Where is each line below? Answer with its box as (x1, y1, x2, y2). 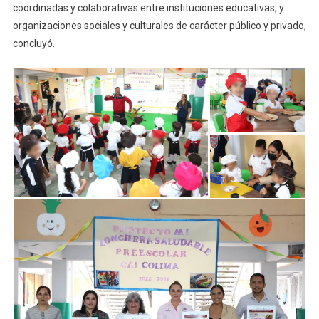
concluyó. (12, 38, 55, 50)
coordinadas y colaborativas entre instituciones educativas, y (12, 2, 284, 14)
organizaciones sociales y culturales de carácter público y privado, (12, 20, 306, 32)
